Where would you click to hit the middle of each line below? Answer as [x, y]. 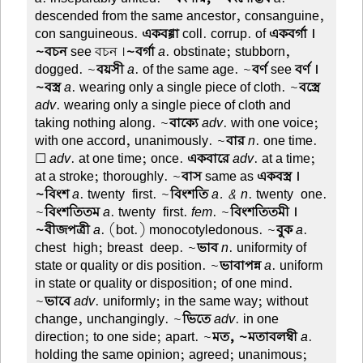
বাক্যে [184, 124]
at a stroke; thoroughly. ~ [109, 177]
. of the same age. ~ [194, 70]
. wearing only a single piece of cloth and [174, 106]
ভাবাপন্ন [241, 266]
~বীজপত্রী [63, 231]
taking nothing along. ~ [102, 124]
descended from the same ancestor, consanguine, [180, 17]
